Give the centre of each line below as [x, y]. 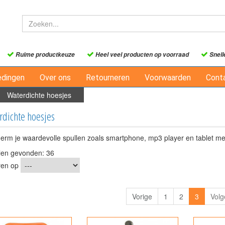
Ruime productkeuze [44, 54]
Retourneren [108, 78]
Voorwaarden [168, 78]
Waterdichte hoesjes [39, 95]
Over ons [55, 78]
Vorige [142, 196]
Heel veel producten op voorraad [141, 54]
